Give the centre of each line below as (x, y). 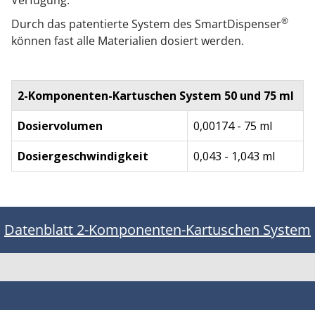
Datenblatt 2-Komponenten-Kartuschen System (157, 230)
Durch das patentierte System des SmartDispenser (146, 24)
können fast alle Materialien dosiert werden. (128, 41)
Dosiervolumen (60, 126)
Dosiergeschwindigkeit (83, 156)
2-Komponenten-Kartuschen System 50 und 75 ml (156, 96)
